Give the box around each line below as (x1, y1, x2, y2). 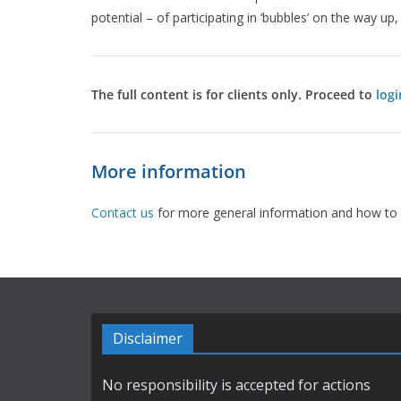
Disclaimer (113, 328, 183, 348)
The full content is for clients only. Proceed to (91, 86, 376, 103)
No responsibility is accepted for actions (102, 375, 371, 395)
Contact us (91, 204, 154, 221)
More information (91, 159, 246, 183)
